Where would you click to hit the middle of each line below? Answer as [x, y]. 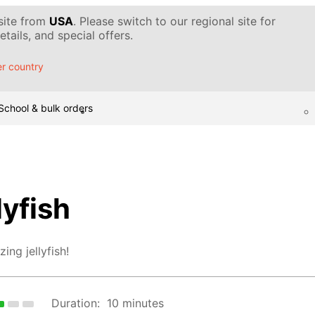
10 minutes [136, 303]
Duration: [76, 303]
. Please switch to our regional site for [174, 21]
